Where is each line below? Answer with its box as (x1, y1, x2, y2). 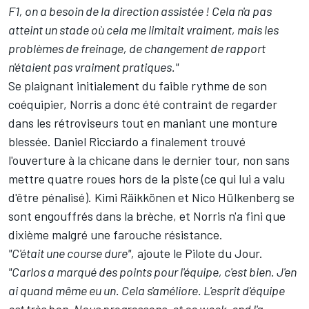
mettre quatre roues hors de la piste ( (8, 171, 204, 187)
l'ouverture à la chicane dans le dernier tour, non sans (8, 152, 290, 168)
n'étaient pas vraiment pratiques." (8, 59, 179, 75)
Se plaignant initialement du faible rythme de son (8, 78, 267, 94)
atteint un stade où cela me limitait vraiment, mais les (8, 22, 279, 38)
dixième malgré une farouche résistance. (8, 227, 223, 243)
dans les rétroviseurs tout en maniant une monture (8, 115, 277, 131)
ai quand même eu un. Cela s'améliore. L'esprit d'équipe (8, 283, 285, 299)
